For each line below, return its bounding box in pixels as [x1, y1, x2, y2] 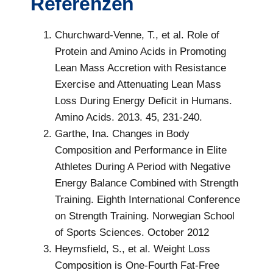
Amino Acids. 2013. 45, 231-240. [55, 112, 202, 124]
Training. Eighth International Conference [55, 194, 240, 206]
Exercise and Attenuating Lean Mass [55, 79, 221, 91]
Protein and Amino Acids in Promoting [55, 46, 226, 58]
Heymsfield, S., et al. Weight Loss [55, 243, 210, 255]
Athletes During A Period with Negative [55, 161, 230, 173]
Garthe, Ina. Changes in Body [55, 128, 190, 140]
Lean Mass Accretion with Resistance [55, 62, 226, 74]
